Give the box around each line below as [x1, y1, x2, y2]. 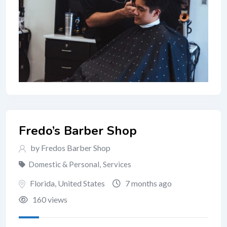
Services [103, 159, 131, 169]
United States [58, 178, 105, 188]
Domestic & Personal [28, 159, 99, 169]
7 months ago [124, 178, 172, 188]
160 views [31, 194, 67, 204]
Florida [30, 178, 55, 188]
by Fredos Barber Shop [29, 142, 110, 153]
